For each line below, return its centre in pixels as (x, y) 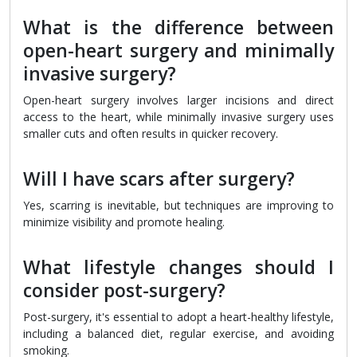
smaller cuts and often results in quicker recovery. (151, 134)
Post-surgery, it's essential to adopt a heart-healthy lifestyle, (178, 317)
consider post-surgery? (124, 291)
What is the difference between (178, 28)
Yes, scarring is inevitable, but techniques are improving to (178, 206)
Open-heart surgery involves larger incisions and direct (178, 100)
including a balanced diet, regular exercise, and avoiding (178, 334)
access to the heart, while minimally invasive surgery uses (178, 117)
